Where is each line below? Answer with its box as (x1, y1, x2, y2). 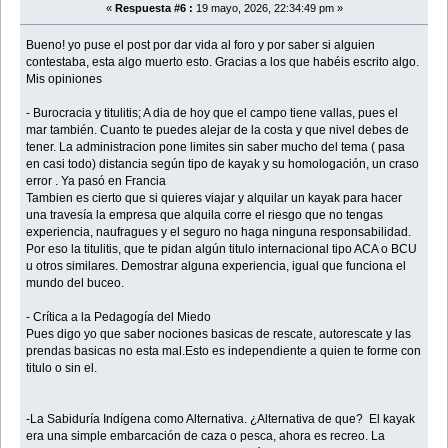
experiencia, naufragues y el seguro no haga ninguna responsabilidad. (26, 225, 412, 240)
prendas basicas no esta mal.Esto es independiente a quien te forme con (26, 344, 422, 359)
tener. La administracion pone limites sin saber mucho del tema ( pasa (26, 140, 406, 155)
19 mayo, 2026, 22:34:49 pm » (192, 2, 343, 15)
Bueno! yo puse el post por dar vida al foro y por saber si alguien (26, 38, 376, 53)
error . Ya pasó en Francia (26, 174, 167, 189)
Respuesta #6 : (114, 2, 193, 15)
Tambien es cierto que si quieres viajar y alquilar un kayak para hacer (26, 191, 403, 206)
